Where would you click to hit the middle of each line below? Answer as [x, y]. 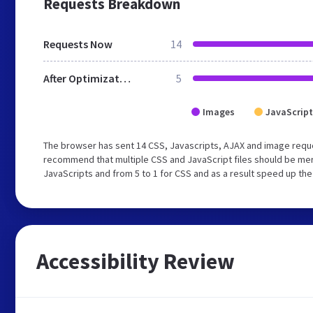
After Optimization [125, 78]
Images [219, 112]
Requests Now [78, 44]
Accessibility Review [136, 261]
